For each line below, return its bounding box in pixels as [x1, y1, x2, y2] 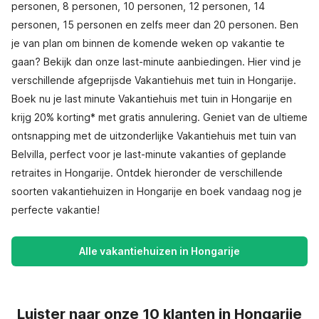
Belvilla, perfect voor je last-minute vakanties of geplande [11, 148, 286, 160]
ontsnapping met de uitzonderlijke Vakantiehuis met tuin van [11, 130, 296, 142]
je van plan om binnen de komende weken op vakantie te [11, 37, 285, 49]
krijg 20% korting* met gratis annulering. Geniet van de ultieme [11, 111, 308, 123]
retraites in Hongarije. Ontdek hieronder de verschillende [11, 167, 283, 179]
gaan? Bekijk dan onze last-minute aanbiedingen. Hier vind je [11, 56, 301, 68]
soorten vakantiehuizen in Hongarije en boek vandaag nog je [11, 185, 302, 197]
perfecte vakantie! [11, 204, 100, 216]
